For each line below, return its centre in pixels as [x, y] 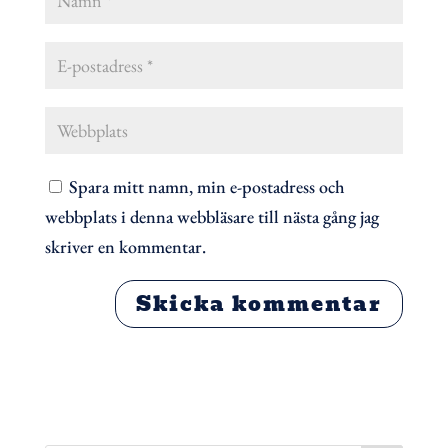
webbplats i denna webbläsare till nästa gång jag [211, 217]
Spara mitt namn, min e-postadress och [206, 187]
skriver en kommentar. [125, 247]
